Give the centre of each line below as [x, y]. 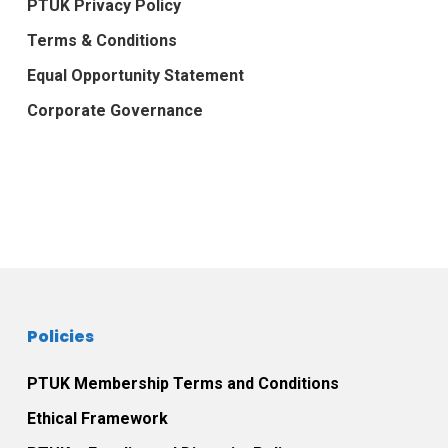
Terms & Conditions [101, 40]
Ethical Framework [97, 418]
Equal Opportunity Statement [135, 75]
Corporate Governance [114, 110]
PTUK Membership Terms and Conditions [182, 383]
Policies [60, 336]
